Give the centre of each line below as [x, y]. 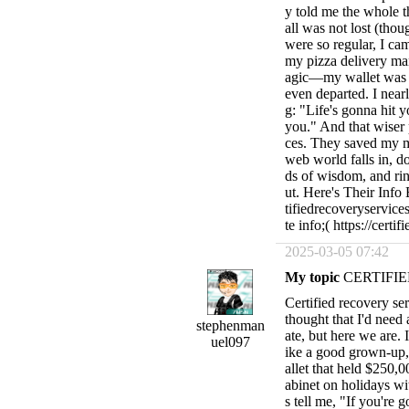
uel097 [230, 342]
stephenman [230, 325]
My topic [312, 277]
